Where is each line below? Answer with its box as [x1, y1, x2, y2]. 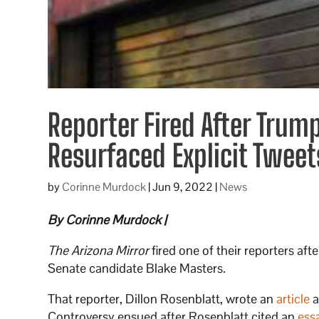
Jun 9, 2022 [152, 179, 214, 195]
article [276, 291, 310, 308]
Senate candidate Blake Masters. [48, 260, 226, 277]
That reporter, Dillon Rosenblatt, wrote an [48, 291, 277, 308]
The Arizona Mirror [48, 242, 152, 259]
